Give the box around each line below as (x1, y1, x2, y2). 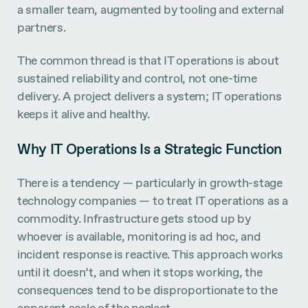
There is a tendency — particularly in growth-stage (17, 175, 283, 191)
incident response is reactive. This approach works (17, 246, 283, 263)
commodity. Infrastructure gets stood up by (17, 210, 251, 227)
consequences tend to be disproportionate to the (17, 282, 278, 298)
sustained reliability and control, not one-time (17, 69, 257, 86)
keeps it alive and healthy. (17, 105, 150, 122)
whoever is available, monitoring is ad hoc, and (17, 228, 261, 245)
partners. (17, 19, 66, 36)
